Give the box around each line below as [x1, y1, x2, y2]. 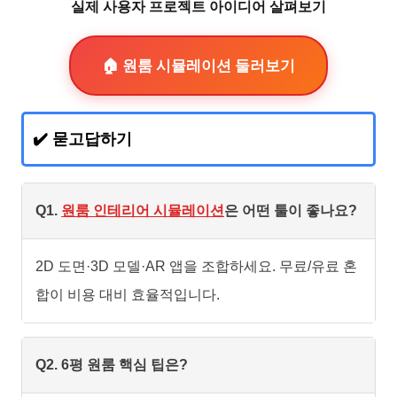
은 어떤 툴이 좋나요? [224, 203, 357, 219]
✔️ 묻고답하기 [33, 130, 132, 149]
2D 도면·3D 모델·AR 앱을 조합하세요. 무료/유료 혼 [35, 259, 357, 275]
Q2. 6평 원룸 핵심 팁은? [35, 357, 188, 373]
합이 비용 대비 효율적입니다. [35, 287, 220, 303]
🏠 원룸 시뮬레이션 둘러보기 [102, 56, 295, 76]
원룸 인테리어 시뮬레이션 [61, 203, 224, 219]
